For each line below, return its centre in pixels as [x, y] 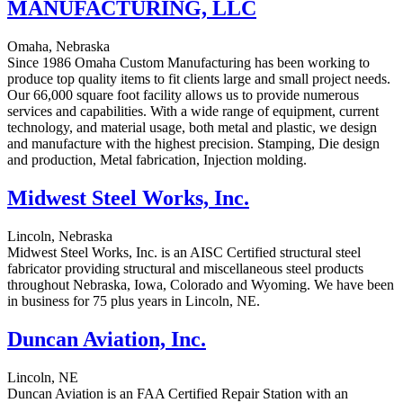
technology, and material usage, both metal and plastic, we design [192, 128]
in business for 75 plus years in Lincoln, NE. [134, 300]
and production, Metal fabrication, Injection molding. [157, 160]
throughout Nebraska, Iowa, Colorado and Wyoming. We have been [201, 284]
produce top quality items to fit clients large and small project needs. [199, 79]
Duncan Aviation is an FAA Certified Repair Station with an [178, 393]
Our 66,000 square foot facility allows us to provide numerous [183, 95]
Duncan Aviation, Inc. [107, 339]
